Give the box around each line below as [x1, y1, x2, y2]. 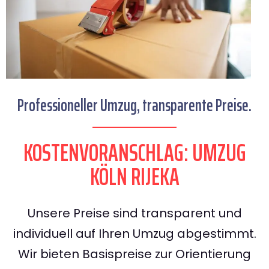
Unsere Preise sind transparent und [27, 205, 242, 222]
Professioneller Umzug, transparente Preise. [17, 92, 252, 119]
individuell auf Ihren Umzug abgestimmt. [13, 225, 256, 243]
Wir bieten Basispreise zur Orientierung [18, 246, 251, 263]
